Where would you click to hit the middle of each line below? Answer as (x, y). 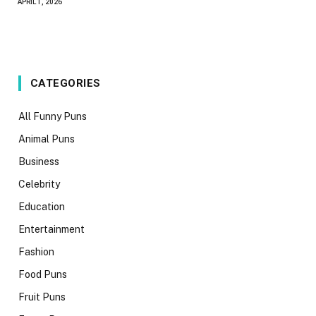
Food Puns (43, 274)
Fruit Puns (42, 297)
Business (39, 161)
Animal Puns (47, 139)
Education (42, 206)
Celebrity (39, 184)
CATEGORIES (66, 83)
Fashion (36, 251)
